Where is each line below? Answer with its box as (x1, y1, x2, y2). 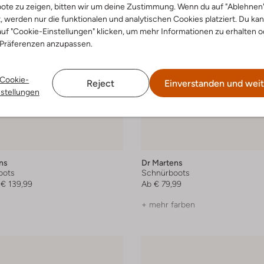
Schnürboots (141, 167, 190, 177)
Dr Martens (141, 157, 183, 167)
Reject (87, 78, 115, 89)
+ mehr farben (141, 199, 195, 209)
